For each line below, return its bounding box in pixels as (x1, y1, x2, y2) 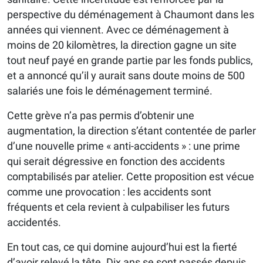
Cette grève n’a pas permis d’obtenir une (7, 109, 194, 122)
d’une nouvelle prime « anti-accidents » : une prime (7, 140, 240, 153)
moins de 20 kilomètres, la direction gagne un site (7, 39, 237, 52)
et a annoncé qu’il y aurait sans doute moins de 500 (7, 69, 245, 82)
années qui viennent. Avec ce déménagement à (7, 23, 229, 36)
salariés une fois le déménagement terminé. (7, 85, 213, 97)
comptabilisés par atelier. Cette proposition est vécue (7, 170, 254, 183)
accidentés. (7, 216, 61, 229)
